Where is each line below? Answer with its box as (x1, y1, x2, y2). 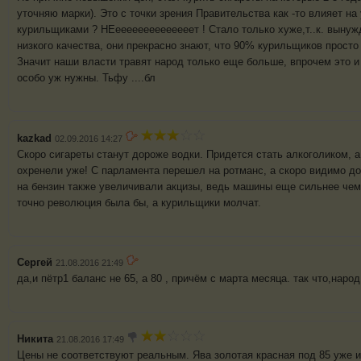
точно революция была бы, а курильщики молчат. (17, 197, 261, 210)
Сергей (17, 256, 52, 269)
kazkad (17, 132, 52, 145)
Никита (17, 333, 53, 346)
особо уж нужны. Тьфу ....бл (17, 72, 156, 85)
